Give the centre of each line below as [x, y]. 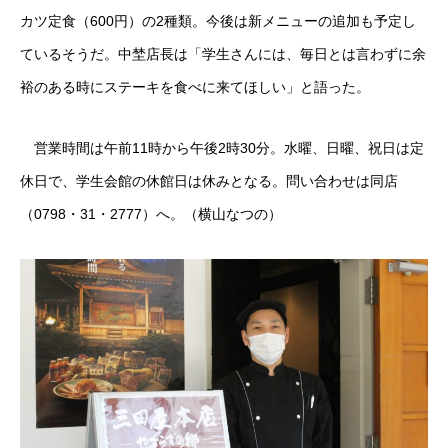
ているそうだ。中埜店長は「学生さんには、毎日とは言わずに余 [223, 54]
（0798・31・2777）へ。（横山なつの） [151, 214]
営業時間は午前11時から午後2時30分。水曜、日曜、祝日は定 [222, 148]
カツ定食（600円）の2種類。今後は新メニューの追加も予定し [218, 21]
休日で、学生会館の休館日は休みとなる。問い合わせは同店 [209, 181]
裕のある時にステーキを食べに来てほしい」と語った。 [195, 87]
